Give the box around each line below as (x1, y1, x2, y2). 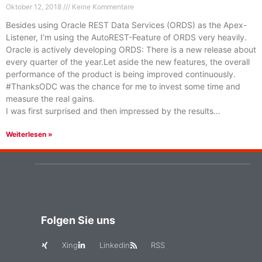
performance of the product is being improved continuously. (6, 69, 236, 79)
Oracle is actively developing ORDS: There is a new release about (6, 44, 256, 54)
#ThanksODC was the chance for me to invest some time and (6, 81, 240, 91)
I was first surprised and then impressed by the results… (6, 106, 220, 116)
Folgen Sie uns (41, 214, 115, 226)
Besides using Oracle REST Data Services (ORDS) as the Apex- (6, 20, 247, 30)
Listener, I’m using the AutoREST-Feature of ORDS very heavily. (6, 32, 247, 42)
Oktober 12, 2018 (6, 2, 63, 11)
